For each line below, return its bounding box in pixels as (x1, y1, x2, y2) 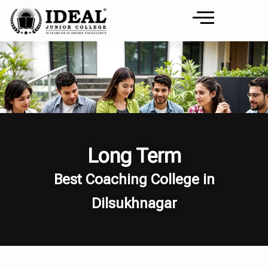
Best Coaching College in (53, 170, 215, 188)
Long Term (87, 143, 181, 167)
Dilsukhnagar (91, 194, 177, 212)
